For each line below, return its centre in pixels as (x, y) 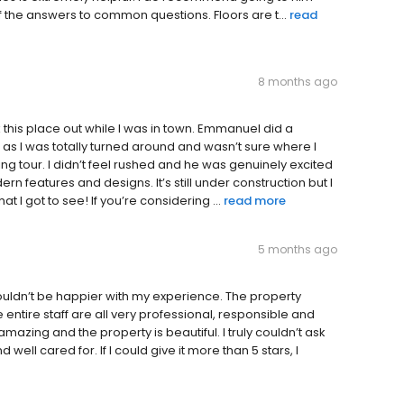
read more (255, 201)
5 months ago (298, 250)
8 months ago (298, 82)
